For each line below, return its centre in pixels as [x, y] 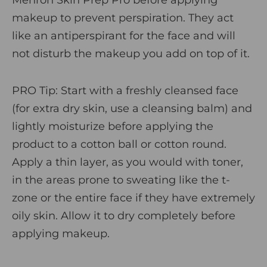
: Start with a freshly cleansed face [147, 90]
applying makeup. [61, 233]
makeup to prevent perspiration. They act [123, 18]
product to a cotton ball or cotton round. [119, 144]
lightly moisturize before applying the [113, 126]
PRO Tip [34, 90]
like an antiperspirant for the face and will [124, 35]
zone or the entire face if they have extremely [133, 198]
